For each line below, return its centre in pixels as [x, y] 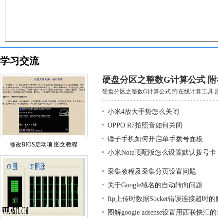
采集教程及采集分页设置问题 [152, 172]
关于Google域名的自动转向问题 [155, 185]
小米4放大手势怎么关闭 [143, 112]
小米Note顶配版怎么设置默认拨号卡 [162, 153]
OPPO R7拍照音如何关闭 [145, 125]
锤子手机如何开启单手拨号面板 [155, 139]
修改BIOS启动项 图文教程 [44, 145]
